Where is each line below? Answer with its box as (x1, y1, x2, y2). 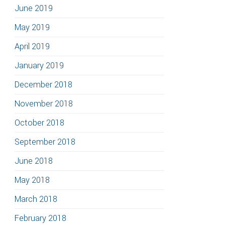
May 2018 (15, 174, 50, 186)
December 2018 (15, 79, 72, 90)
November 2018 (15, 98, 73, 109)
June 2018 (15, 155, 53, 167)
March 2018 (15, 193, 57, 205)
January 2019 (15, 60, 64, 71)
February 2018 (15, 212, 66, 224)
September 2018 (15, 136, 75, 148)
